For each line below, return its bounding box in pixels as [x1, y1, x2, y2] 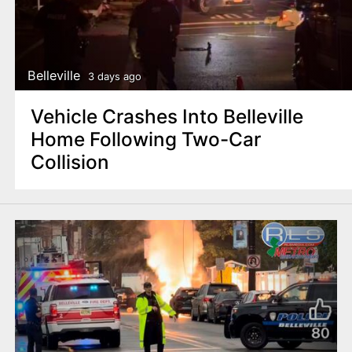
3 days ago [87, 69, 141, 82]
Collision [30, 150, 109, 174]
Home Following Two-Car [30, 127, 261, 152]
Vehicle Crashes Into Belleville [30, 104, 303, 129]
